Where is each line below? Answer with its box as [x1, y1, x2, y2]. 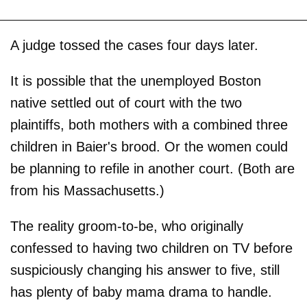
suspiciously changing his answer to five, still [10, 262, 280, 278]
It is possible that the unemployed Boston [10, 73, 261, 88]
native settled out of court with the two [10, 95, 242, 110]
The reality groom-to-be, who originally [10, 218, 243, 234]
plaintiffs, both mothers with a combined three [10, 116, 288, 132]
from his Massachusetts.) [10, 182, 164, 198]
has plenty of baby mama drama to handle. [10, 284, 272, 299]
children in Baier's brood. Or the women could [10, 138, 288, 154]
